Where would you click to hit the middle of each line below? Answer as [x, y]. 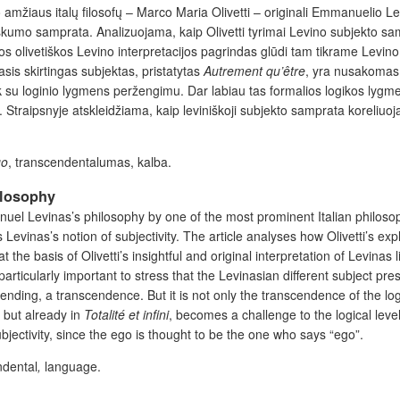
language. [73, 366]
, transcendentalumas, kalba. [90, 161]
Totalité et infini [126, 314]
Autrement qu [242, 70]
